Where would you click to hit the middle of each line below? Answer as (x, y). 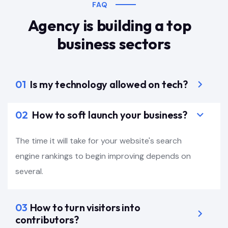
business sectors (114, 44)
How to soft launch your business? (109, 115)
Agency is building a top (114, 26)
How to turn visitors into (85, 208)
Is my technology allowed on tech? (108, 84)
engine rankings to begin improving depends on (103, 156)
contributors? (47, 220)
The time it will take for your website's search (98, 141)
